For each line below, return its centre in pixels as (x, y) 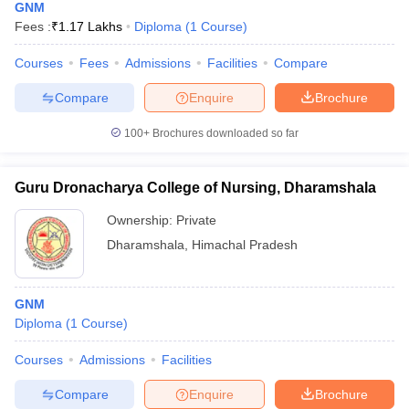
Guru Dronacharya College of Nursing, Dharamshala (195, 188)
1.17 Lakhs (90, 26)
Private (196, 220)
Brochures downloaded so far (224, 133)
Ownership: (142, 220)
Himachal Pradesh (245, 245)
